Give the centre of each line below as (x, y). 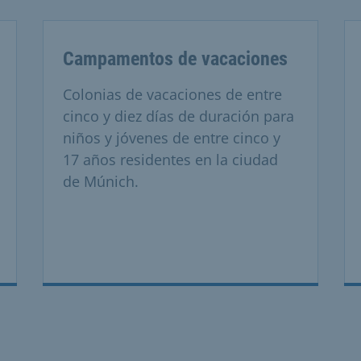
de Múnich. (100, 181)
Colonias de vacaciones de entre (172, 94)
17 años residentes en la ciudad (170, 159)
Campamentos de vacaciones (175, 58)
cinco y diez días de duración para (178, 116)
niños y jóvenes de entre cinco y (171, 137)
